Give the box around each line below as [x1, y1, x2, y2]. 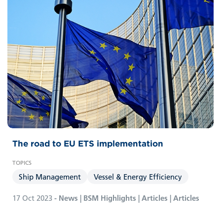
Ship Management [19, 171, 81, 182]
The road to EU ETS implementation [12, 138, 163, 149]
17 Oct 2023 [12, 192, 52, 203]
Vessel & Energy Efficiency [94, 171, 182, 182]
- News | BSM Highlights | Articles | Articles [52, 192, 199, 203]
